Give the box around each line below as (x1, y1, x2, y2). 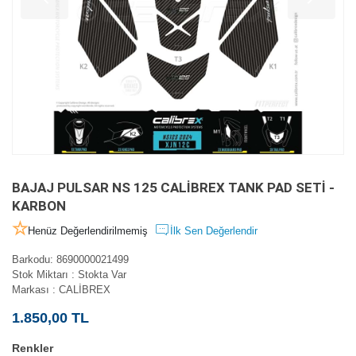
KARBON (12, 198, 66, 215)
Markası (12, 284, 52, 296)
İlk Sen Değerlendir (170, 225, 257, 238)
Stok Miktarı (12, 269, 72, 281)
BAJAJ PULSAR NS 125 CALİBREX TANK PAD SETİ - (12, 180, 335, 196)
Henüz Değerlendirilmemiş (28, 225, 148, 238)
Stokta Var (75, 269, 126, 281)
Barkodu (12, 253, 50, 266)
